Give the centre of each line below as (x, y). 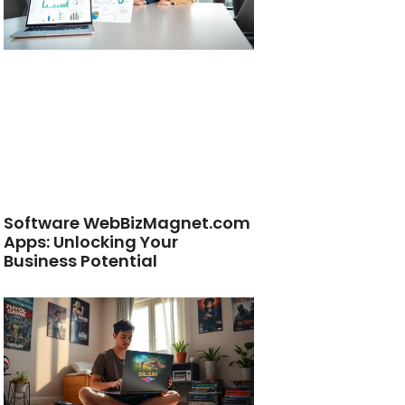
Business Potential (81, 261)
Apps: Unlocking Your (91, 242)
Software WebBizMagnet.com (127, 223)
